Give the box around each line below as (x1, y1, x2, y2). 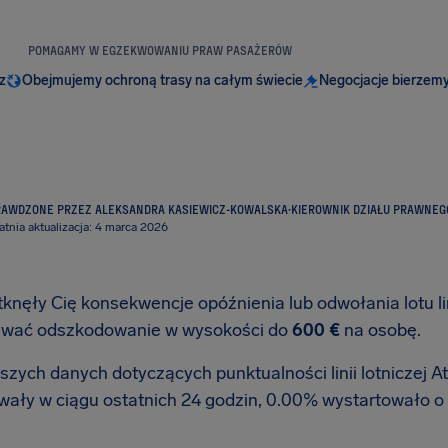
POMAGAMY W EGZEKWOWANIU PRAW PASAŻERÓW (27, 43, 292, 57)
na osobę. (340, 319, 421, 341)
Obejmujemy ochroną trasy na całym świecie (21, 72, 303, 89)
